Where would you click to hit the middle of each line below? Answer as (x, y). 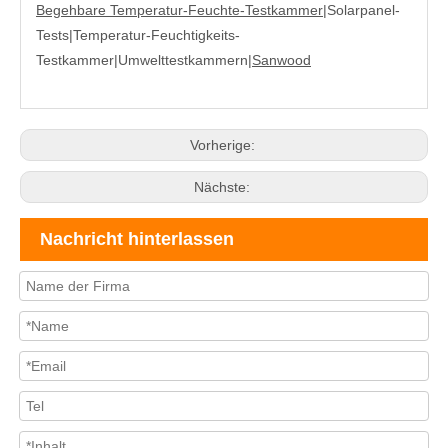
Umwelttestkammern (183, 60)
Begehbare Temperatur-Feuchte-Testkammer (179, 10)
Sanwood (281, 60)
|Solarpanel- (361, 10)
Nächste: (224, 187)
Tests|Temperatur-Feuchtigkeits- (138, 35)
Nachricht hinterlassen (137, 239)
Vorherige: (224, 145)
